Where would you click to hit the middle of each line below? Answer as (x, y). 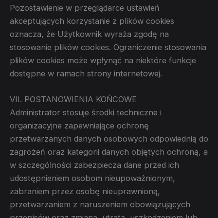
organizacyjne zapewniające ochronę (79, 126)
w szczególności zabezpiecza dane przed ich (94, 165)
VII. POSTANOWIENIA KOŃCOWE (73, 100)
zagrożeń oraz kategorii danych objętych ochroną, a (109, 152)
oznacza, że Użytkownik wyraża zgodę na (89, 34)
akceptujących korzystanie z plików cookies (92, 21)
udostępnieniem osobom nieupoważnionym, (92, 178)
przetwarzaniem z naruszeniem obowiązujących (100, 205)
